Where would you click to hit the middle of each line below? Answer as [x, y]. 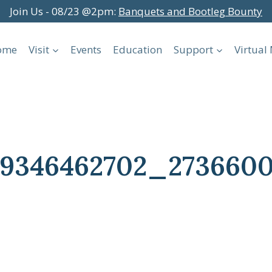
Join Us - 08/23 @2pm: [64, 11]
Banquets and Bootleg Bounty [190, 11]
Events [86, 49]
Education [137, 49]
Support [193, 49]
